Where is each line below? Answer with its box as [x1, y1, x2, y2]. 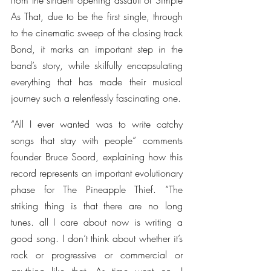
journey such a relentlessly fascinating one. [11, 91, 181, 105]
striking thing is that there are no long [11, 199, 183, 212]
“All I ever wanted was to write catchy [11, 117, 183, 131]
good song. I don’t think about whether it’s [11, 232, 183, 245]
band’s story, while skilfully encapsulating [11, 59, 183, 72]
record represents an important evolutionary [11, 166, 183, 180]
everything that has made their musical [11, 75, 183, 88]
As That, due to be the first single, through [11, 10, 183, 23]
